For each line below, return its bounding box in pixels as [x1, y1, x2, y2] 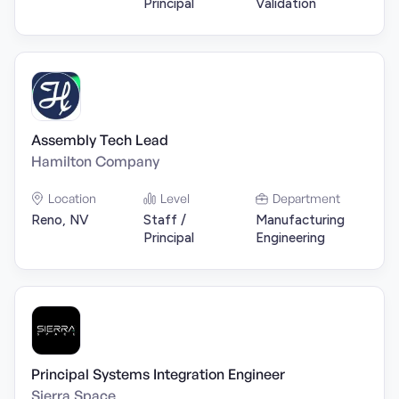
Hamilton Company [31, 152, 159, 170]
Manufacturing [256, 212, 345, 228]
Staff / [143, 212, 186, 228]
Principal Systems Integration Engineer [31, 365, 285, 383]
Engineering [256, 230, 325, 246]
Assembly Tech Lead [31, 131, 168, 149]
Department [273, 191, 340, 206]
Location [48, 191, 96, 206]
